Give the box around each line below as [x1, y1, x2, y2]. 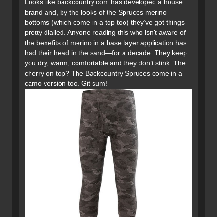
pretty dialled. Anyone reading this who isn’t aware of [25, 29, 186, 37]
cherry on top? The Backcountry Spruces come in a [25, 69, 182, 77]
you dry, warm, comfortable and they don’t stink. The [25, 59, 186, 67]
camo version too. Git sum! [25, 79, 107, 88]
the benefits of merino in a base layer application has [25, 39, 186, 47]
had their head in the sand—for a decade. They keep [25, 49, 187, 57]
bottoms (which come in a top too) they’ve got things [25, 18, 185, 27]
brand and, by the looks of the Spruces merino [25, 8, 167, 16]
